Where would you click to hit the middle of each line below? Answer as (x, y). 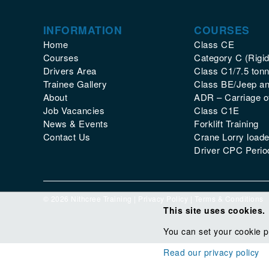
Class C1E (217, 110)
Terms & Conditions (229, 198)
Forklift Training (226, 123)
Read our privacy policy (211, 252)
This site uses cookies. (214, 210)
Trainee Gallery (75, 83)
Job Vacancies (74, 110)
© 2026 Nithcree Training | (91, 198)
